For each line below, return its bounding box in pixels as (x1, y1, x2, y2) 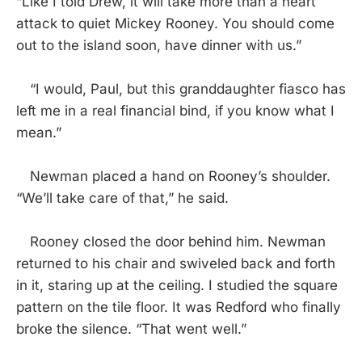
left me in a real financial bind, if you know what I (16, 103, 335, 120)
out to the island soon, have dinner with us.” (16, 37, 301, 54)
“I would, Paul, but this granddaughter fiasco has (16, 81, 346, 98)
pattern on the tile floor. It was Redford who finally (16, 299, 341, 316)
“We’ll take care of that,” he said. (16, 190, 229, 207)
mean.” (16, 124, 61, 141)
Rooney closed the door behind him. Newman (16, 234, 326, 250)
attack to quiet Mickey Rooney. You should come (16, 15, 335, 32)
